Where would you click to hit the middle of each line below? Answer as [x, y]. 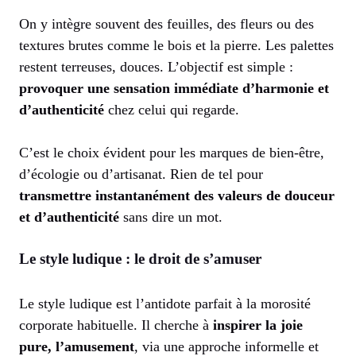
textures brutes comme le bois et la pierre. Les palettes [176, 45]
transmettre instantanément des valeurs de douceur [177, 195]
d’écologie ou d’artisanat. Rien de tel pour [141, 174]
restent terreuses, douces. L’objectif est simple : [156, 66]
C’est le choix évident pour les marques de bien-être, [172, 152]
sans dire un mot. [171, 217]
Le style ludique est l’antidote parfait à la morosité [165, 303]
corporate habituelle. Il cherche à [116, 325]
